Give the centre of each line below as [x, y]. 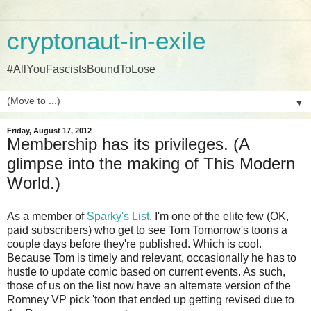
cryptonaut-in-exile [106, 41]
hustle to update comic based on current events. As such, [146, 271]
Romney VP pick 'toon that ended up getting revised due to [151, 299]
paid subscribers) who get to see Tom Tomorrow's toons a [147, 230]
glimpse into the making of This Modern [151, 163]
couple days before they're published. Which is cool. [134, 244]
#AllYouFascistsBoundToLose [81, 69]
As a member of [47, 216]
